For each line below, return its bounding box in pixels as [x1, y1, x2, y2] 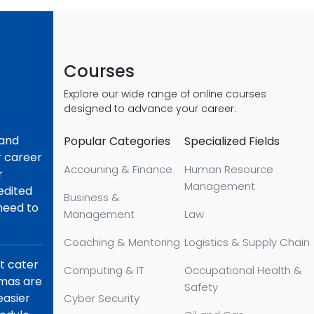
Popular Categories [64, 133, 170, 149]
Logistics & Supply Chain [184, 235, 310, 250]
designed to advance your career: [64, 102, 236, 116]
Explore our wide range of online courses [64, 87, 266, 101]
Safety [184, 280, 219, 294]
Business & [64, 190, 120, 205]
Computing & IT [64, 263, 144, 278]
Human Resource [184, 162, 274, 177]
